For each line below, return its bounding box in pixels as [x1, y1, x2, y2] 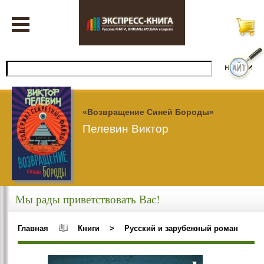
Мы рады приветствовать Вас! [15, 192, 160, 207]
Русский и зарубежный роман [124, 223, 238, 233]
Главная [18, 223, 49, 233]
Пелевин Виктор [82, 122, 169, 135]
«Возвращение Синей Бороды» [82, 107, 214, 117]
